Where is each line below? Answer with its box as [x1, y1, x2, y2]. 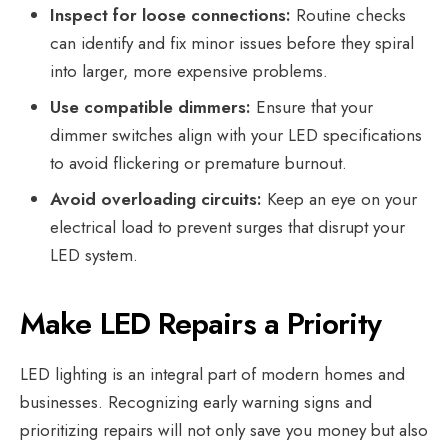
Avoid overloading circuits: [50, 186, 262, 211]
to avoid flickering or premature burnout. [50, 150, 347, 175]
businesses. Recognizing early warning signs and [20, 389, 372, 414]
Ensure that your [251, 94, 373, 119]
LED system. [50, 242, 138, 267]
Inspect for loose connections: [50, 2, 291, 27]
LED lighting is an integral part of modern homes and [20, 361, 405, 386]
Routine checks [291, 2, 406, 27]
